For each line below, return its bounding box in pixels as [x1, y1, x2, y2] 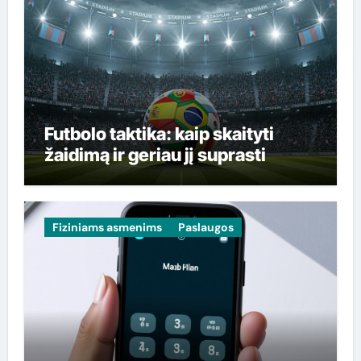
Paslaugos [177, 219, 234, 234]
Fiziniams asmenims [52, 219, 162, 234]
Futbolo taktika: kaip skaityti [44, 123, 274, 144]
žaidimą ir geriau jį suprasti [44, 144, 266, 165]
